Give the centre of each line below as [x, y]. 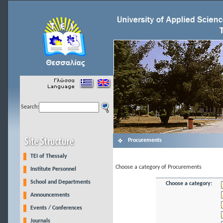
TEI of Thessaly [49, 156]
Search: [30, 107]
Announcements [50, 195]
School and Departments [60, 182]
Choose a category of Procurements [159, 167]
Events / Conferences [56, 208]
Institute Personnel [53, 169]
